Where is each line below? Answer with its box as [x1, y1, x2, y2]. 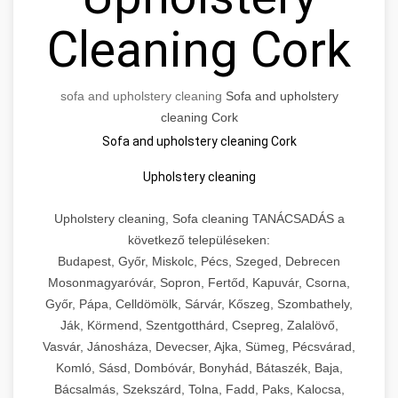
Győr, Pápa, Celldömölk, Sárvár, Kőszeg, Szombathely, [45, 297, 353, 312]
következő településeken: [128, 233, 270, 248]
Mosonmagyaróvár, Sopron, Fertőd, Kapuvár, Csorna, [48, 275, 350, 291]
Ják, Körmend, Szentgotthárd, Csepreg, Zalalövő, [60, 318, 338, 333]
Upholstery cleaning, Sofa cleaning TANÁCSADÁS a [53, 211, 345, 227]
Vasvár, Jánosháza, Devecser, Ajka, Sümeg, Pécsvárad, [43, 339, 355, 354]
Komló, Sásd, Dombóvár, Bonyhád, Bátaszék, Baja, [55, 361, 343, 376]
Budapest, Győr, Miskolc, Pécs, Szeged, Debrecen [58, 254, 340, 269]
